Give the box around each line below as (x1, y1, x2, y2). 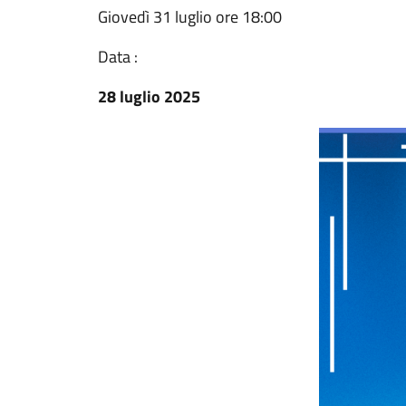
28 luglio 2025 (98, 84, 200, 109)
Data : (98, 44, 138, 69)
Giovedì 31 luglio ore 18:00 (98, 5, 282, 29)
